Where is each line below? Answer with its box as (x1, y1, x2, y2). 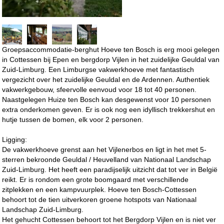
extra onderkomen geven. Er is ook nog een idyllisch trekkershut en (2, 105, 215, 113)
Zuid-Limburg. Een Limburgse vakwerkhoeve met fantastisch (2, 65, 194, 73)
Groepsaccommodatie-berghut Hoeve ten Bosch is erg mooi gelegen (2, 45, 220, 53)
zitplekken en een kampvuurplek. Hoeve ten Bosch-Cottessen (2, 185, 197, 193)
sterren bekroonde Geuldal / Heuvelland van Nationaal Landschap (2, 155, 211, 163)
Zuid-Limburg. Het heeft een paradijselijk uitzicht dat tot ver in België (2, 165, 218, 173)
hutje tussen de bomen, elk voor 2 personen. (2, 115, 144, 123)
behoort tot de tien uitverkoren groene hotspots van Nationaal (2, 195, 197, 203)
